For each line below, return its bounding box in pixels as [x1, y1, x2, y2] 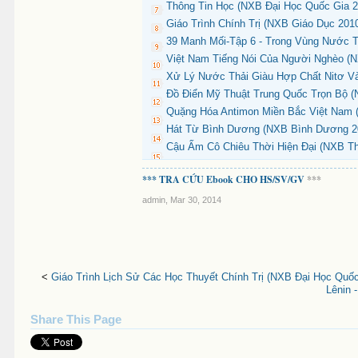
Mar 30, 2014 [170, 195, 222, 205]
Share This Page [30, 313, 122, 326]
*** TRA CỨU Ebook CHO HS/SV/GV [142, 173, 305, 186]
